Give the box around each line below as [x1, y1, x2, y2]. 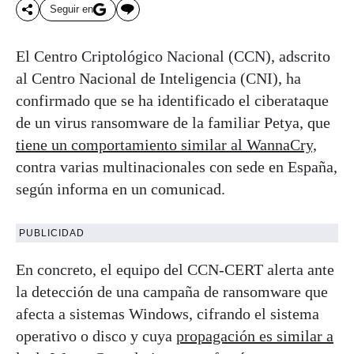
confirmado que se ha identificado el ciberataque [16, 91, 329, 109]
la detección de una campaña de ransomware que [16, 282, 328, 300]
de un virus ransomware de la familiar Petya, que [16, 113, 330, 131]
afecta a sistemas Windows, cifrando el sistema [16, 304, 319, 322]
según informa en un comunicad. [16, 179, 225, 198]
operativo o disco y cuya [16, 326, 176, 345]
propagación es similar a [176, 326, 333, 345]
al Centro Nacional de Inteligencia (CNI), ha [16, 69, 301, 87]
